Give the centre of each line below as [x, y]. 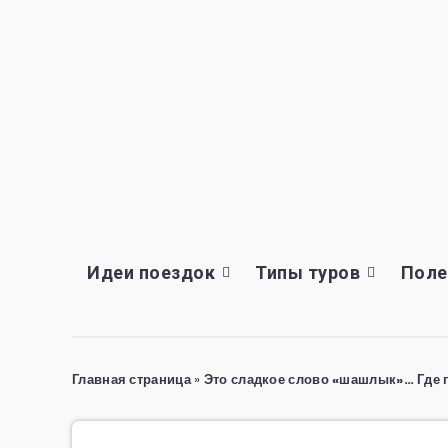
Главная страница [131, 379]
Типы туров [308, 272]
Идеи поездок [151, 272]
